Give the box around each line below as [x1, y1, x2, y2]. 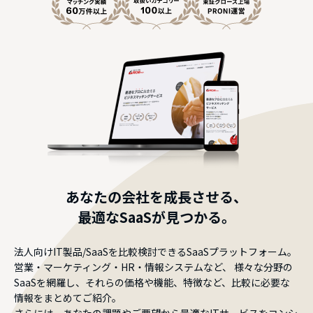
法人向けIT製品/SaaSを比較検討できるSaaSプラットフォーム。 [14, 244, 297, 259]
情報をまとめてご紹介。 [14, 290, 122, 305]
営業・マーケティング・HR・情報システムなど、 [14, 259, 232, 274]
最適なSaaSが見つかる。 [78, 206, 235, 227]
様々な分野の [232, 259, 293, 274]
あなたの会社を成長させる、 [66, 186, 247, 207]
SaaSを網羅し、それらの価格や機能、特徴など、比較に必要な [14, 275, 290, 289]
